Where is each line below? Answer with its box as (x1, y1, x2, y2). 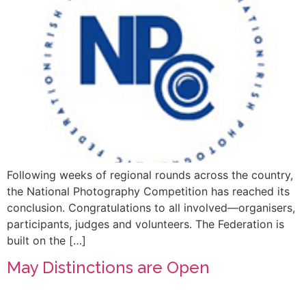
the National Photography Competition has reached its (7, 184, 290, 198)
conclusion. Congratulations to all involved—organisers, (7, 200, 295, 214)
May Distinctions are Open (7, 258, 210, 278)
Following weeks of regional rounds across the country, (7, 167, 293, 182)
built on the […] (7, 233, 86, 247)
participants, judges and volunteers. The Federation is (7, 217, 284, 231)
